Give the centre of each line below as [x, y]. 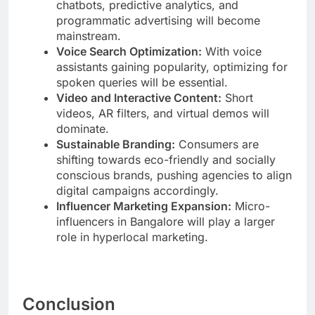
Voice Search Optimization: [129, 52]
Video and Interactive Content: [139, 98]
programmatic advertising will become [158, 21]
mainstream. [89, 36]
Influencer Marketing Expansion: [144, 206]
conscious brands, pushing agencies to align [174, 175]
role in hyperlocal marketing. [132, 237]
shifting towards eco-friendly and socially [166, 160]
